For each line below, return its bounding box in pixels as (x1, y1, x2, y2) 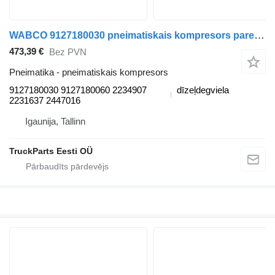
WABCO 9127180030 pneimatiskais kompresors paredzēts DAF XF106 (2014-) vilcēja (254, 29, 265, 41)
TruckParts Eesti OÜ (9, 145, 93, 156)
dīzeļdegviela (177, 84, 229, 95)
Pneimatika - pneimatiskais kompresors (9, 66, 168, 77)
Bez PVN (49, 47, 87, 58)
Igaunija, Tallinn (25, 115, 85, 126)
